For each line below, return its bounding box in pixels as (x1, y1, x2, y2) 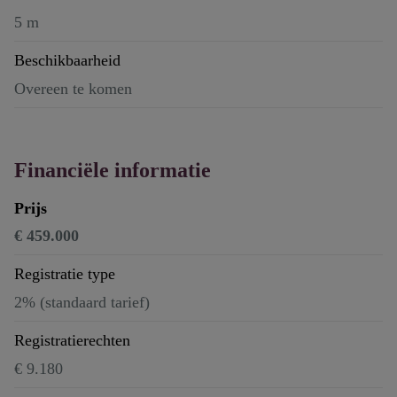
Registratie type (14, 265, 115, 284)
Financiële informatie (14, 158, 211, 182)
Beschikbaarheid (14, 51, 121, 70)
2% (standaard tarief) (14, 293, 150, 312)
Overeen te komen (14, 79, 132, 97)
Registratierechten (14, 331, 130, 350)
